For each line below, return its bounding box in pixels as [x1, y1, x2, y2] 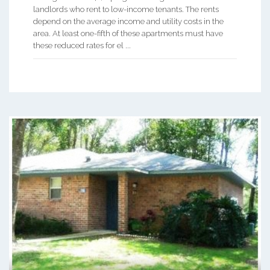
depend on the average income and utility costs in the [33, 16, 224, 26]
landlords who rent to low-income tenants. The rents [33, 4, 219, 14]
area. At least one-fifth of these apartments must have [33, 28, 223, 38]
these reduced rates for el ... [33, 40, 131, 50]
